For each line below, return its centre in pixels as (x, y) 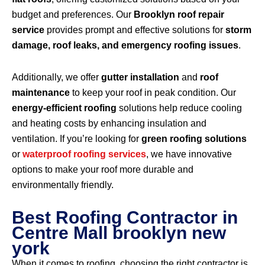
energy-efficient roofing (64, 108)
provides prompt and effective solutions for (135, 30)
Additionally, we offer (56, 77)
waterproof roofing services (84, 154)
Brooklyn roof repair (179, 15)
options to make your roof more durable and (103, 170)
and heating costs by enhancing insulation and (109, 124)
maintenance (41, 93)
